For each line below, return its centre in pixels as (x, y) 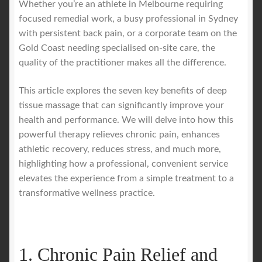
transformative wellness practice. (87, 193)
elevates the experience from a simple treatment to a (126, 178)
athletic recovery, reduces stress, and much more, (120, 149)
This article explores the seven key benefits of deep (123, 90)
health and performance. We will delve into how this (126, 120)
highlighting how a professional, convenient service (123, 163)
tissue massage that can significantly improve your (121, 105)
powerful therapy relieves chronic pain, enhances (119, 134)
